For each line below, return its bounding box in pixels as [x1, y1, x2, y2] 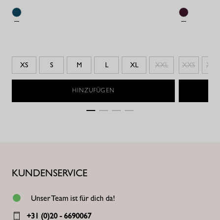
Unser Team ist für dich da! [31, 193, 115, 203]
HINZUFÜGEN [72, 86, 114, 94]
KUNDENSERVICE [12, 166, 87, 179]
